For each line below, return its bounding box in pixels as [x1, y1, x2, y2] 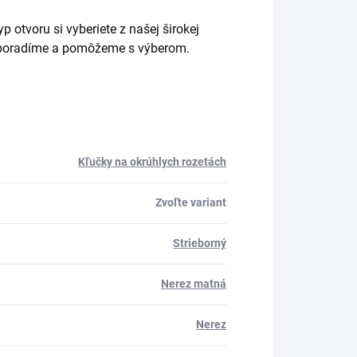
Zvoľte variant [155, 196, 226, 210]
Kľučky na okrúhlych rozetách [78, 155, 226, 169]
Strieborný [173, 237, 226, 250]
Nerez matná [161, 277, 226, 291]
